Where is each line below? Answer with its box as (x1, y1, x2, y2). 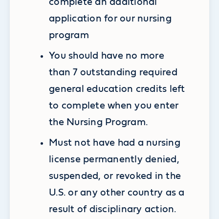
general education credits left (49, 84, 185, 94)
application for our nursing (49, 14, 172, 24)
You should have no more (49, 51, 164, 61)
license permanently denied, (49, 154, 179, 165)
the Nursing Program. (49, 117, 148, 128)
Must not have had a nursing (49, 138, 180, 148)
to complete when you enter (49, 101, 179, 111)
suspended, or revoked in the (49, 171, 181, 181)
